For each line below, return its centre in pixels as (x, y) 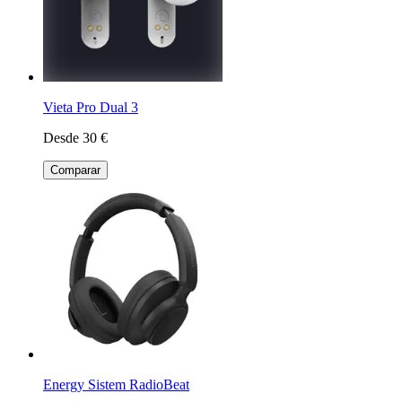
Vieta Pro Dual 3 (91, 107)
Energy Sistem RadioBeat (116, 384)
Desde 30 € (75, 137)
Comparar (75, 170)
